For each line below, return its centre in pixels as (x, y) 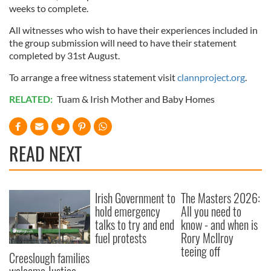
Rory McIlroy (207, 238)
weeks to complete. (49, 8)
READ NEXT (45, 154)
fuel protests (121, 238)
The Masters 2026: (221, 198)
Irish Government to (135, 198)
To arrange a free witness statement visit (93, 77)
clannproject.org (211, 77)
